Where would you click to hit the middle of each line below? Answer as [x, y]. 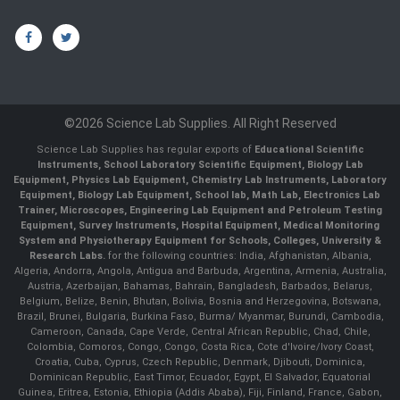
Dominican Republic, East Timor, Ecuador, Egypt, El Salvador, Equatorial [200, 378]
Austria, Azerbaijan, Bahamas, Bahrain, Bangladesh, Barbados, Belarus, [200, 287]
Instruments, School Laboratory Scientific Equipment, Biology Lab [200, 165]
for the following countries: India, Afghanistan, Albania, [238, 256]
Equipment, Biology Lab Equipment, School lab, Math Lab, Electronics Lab [200, 196]
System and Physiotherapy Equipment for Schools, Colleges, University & [200, 241]
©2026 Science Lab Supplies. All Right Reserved [200, 124]
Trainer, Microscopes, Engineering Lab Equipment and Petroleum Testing [200, 211]
